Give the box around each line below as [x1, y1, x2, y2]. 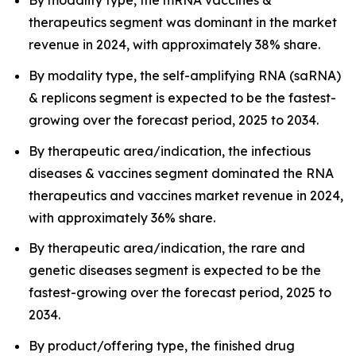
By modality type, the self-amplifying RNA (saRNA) [29, 67, 341, 83]
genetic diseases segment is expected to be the [29, 262, 321, 279]
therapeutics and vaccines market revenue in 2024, [29, 187, 343, 203]
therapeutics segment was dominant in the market [29, 14, 337, 31]
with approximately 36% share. [29, 209, 215, 226]
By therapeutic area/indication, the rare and [29, 240, 305, 257]
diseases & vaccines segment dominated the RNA [29, 164, 334, 181]
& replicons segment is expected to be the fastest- [29, 89, 336, 106]
